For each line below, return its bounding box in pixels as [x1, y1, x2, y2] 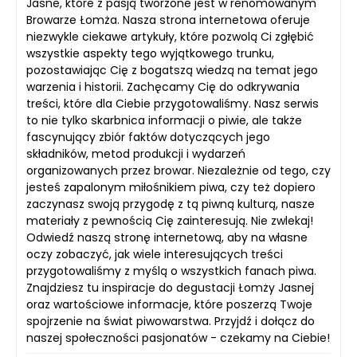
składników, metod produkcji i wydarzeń [26, 145, 245, 162]
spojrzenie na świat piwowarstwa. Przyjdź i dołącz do [26, 312, 315, 329]
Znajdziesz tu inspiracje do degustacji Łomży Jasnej [26, 279, 314, 296]
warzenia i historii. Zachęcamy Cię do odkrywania [26, 78, 300, 95]
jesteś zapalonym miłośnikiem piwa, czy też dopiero [26, 178, 316, 195]
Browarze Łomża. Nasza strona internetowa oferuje [26, 11, 310, 28]
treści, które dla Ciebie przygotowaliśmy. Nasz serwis [26, 95, 319, 112]
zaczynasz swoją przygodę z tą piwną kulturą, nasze [26, 195, 315, 212]
